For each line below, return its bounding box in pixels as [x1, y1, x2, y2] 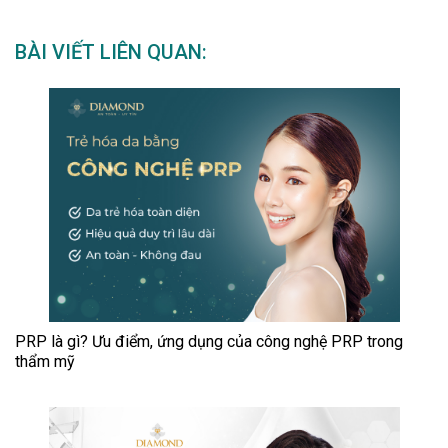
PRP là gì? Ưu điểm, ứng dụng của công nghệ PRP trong [15, 332, 403, 351]
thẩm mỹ [15, 352, 75, 371]
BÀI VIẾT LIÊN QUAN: [15, 39, 207, 64]
